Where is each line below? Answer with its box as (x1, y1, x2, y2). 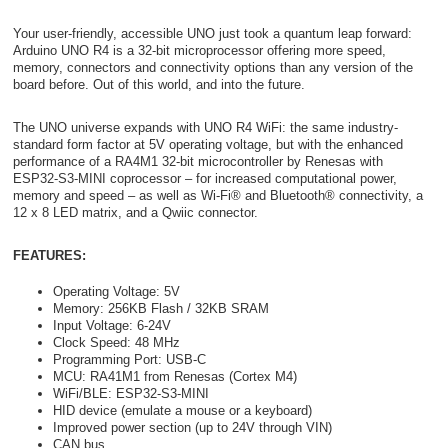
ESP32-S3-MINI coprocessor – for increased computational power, (12, 170, 397, 186)
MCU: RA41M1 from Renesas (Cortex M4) (52, 369, 297, 385)
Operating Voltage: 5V (52, 284, 180, 300)
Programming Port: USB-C (52, 352, 206, 368)
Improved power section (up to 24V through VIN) (52, 420, 332, 436)
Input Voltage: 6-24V (52, 318, 171, 334)
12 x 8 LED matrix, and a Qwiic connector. (12, 204, 258, 220)
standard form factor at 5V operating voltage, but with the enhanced (12, 136, 403, 152)
